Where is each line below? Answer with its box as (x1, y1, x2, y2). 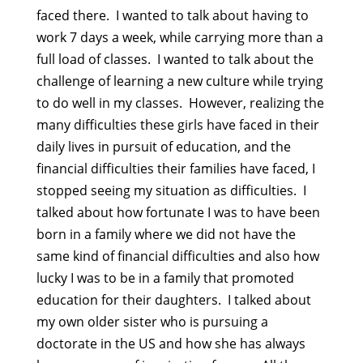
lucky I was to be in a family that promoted (36, 269, 294, 287)
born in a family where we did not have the (36, 225, 296, 243)
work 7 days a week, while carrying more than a (36, 28, 323, 46)
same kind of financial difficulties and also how (36, 247, 319, 265)
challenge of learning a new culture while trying (36, 72, 323, 90)
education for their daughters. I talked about (36, 291, 311, 309)
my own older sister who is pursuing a (36, 313, 268, 331)
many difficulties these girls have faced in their (36, 116, 319, 134)
